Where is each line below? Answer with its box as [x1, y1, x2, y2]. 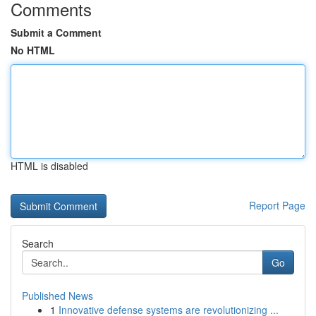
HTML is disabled [11, 159, 88, 173]
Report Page [249, 198, 305, 212]
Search [22, 236, 54, 250]
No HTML [11, 43, 55, 57]
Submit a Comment [11, 25, 102, 39]
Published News [22, 288, 93, 303]
